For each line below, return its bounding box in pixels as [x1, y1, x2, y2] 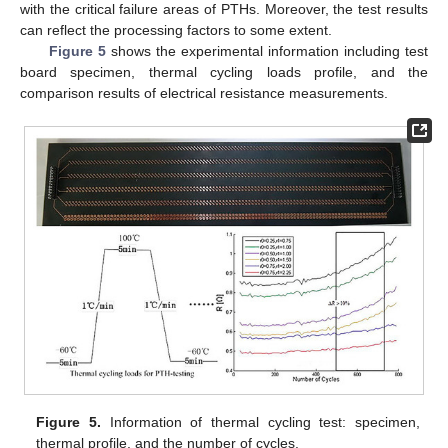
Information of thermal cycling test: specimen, [100, 413, 420, 430]
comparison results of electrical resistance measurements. [20, 84, 388, 101]
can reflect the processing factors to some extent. [20, 21, 332, 38]
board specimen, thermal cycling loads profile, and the [20, 63, 428, 80]
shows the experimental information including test [105, 42, 429, 59]
